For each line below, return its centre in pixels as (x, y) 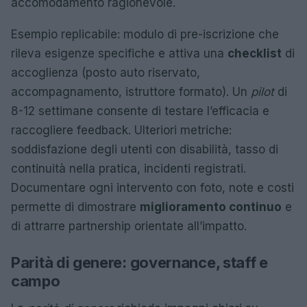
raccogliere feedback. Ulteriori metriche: (121, 130)
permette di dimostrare (75, 207)
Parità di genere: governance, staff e (139, 262)
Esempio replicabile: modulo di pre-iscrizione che (145, 34)
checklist (255, 53)
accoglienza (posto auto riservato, (106, 73)
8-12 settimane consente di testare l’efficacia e (140, 111)
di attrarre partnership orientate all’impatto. (129, 226)
